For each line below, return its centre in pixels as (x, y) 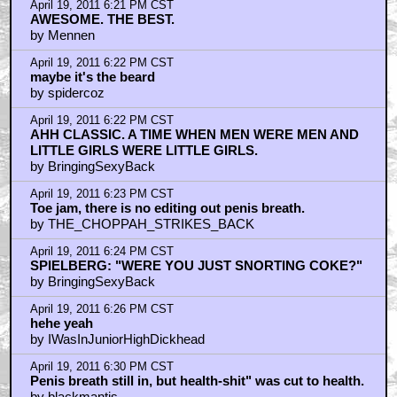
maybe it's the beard (92, 77)
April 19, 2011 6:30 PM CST (101, 367)
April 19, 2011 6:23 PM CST (101, 195)
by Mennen (62, 35)
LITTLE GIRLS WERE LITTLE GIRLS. (144, 151)
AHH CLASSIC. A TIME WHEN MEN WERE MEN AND (194, 135)
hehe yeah (61, 323)
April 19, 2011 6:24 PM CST (101, 252)
